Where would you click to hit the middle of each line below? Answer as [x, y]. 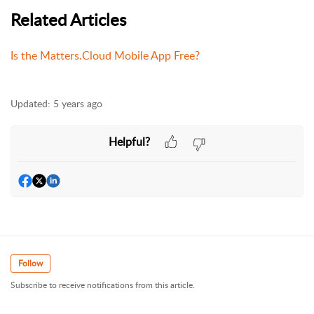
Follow [30, 264]
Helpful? [129, 141]
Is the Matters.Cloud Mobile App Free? [105, 56]
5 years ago [78, 104]
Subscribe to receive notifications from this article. [103, 285]
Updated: [30, 104]
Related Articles [68, 20]
